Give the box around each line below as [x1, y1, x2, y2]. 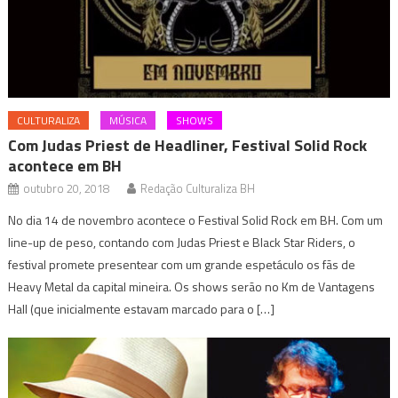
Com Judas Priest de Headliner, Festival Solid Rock [8, 133, 368, 158]
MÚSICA [109, 112, 147, 130]
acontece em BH [8, 154, 123, 179]
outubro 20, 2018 [23, 179, 110, 198]
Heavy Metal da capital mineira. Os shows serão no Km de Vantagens [8, 277, 376, 297]
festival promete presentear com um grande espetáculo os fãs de [8, 255, 356, 275]
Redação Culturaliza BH [140, 179, 256, 198]
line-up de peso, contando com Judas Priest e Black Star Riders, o [8, 233, 356, 252]
